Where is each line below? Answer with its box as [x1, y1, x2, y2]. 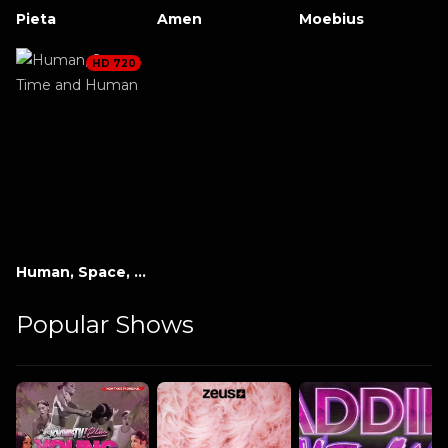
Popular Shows [16, 309, 194, 339]
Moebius [298, 9, 364, 28]
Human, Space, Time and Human [134, 262, 146, 281]
